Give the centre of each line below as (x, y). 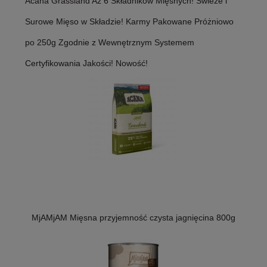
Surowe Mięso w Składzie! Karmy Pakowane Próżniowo (129, 22)
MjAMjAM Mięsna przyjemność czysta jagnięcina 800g (133, 218)
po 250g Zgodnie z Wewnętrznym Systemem (110, 43)
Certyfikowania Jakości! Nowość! (86, 63)
